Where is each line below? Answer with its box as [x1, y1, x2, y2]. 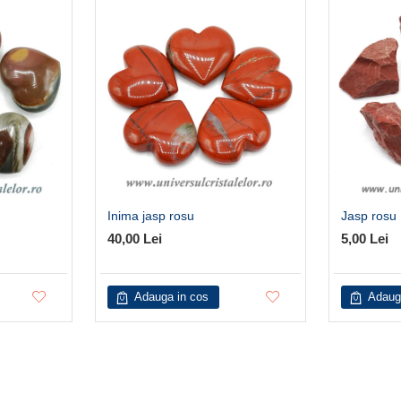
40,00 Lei [107, 231, 162, 246]
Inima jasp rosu [107, 209, 194, 223]
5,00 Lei [341, 231, 388, 246]
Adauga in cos [134, 290, 209, 303]
